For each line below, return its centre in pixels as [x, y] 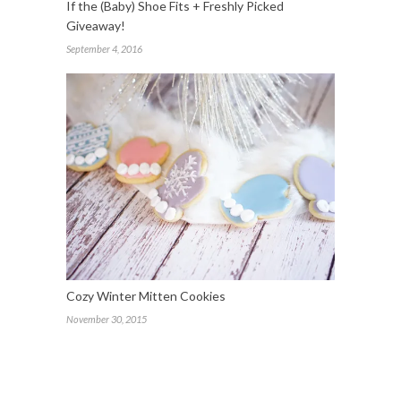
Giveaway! [96, 26]
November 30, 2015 [107, 319]
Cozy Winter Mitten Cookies [146, 295]
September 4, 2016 [104, 49]
